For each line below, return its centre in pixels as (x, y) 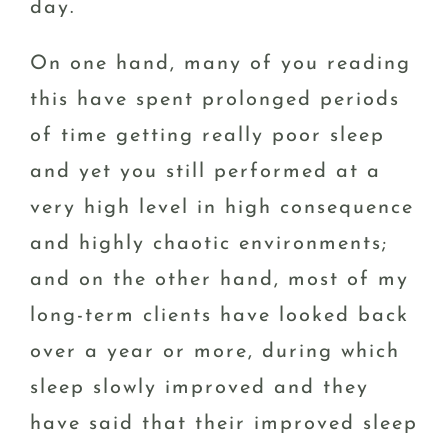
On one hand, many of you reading (220, 63)
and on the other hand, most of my (219, 279)
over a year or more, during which (215, 351)
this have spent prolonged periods (215, 99)
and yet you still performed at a (205, 171)
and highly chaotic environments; (209, 243)
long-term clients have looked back (219, 315)
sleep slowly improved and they (199, 387)
